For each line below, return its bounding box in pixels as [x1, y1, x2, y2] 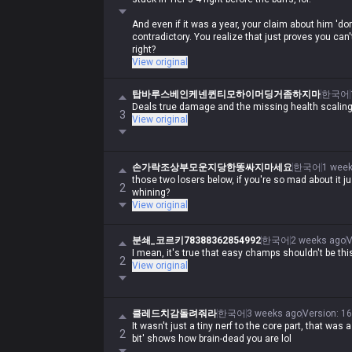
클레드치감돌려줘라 [132, 308, 217, 319]
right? [132, 44, 156, 55]
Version [302, 308, 336, 319]
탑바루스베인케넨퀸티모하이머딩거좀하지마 [132, 89, 321, 100]
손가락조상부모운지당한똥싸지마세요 [132, 162, 292, 173]
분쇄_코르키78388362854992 [132, 235, 261, 246]
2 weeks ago [291, 235, 346, 246]
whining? [132, 187, 170, 198]
